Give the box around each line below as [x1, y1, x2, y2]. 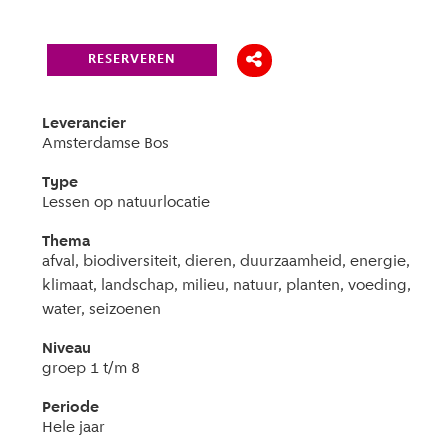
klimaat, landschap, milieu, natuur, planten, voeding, [42, 278, 412, 294]
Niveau [42, 341, 92, 357]
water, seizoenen [42, 302, 162, 318]
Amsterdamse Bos [42, 136, 170, 152]
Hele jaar [42, 420, 106, 436]
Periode [42, 400, 100, 416]
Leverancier [42, 116, 127, 132]
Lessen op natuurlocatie [42, 195, 211, 211]
